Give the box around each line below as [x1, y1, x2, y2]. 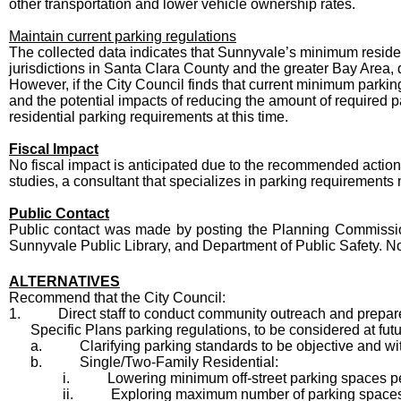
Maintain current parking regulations [9, 29, 236, 44]
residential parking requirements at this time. [9, 109, 288, 124]
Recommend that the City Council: [9, 290, 226, 305]
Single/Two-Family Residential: [80, 354, 278, 370]
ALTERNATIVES [9, 274, 120, 289]
